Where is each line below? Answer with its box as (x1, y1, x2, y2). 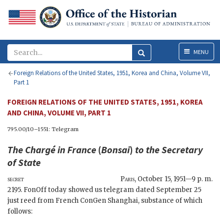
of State (7, 156, 41, 169)
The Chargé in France (7, 143, 96, 156)
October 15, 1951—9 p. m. (137, 175, 213, 184)
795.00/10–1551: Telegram (7, 126, 79, 133)
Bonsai (101, 143, 130, 156)
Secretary (162, 143, 203, 156)
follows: (7, 207, 32, 216)
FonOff (24, 186, 47, 194)
